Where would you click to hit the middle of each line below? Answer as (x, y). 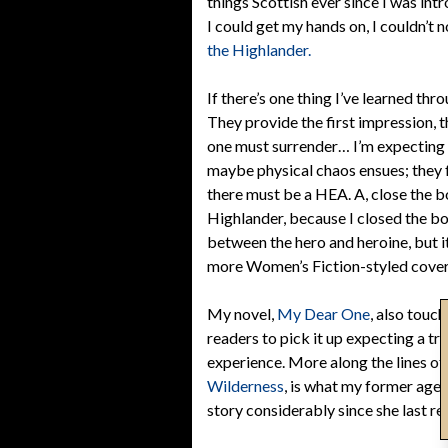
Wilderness (245, 386)
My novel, (242, 314)
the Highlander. (259, 50)
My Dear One (323, 314)
